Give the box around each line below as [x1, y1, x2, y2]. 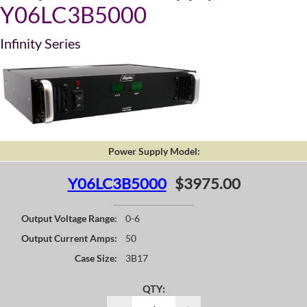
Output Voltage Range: [21, 212, 117, 224]
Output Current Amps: [21, 232, 117, 244]
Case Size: [75, 251, 117, 264]
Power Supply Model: [108, 145, 200, 158]
